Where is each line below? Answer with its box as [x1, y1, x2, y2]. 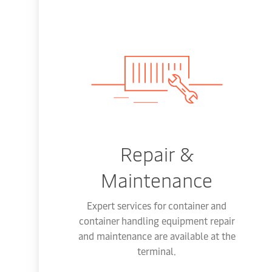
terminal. [137, 244, 177, 257]
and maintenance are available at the [78, 229, 236, 242]
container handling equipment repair [78, 214, 235, 227]
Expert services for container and [87, 199, 227, 212]
